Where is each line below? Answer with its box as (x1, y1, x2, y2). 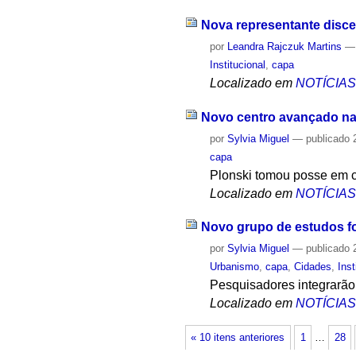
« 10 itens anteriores (191, 331, 285, 343)
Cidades (294, 261, 332, 273)
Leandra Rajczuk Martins (227, 40, 342, 52)
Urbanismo (210, 261, 260, 273)
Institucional (210, 58, 266, 71)
